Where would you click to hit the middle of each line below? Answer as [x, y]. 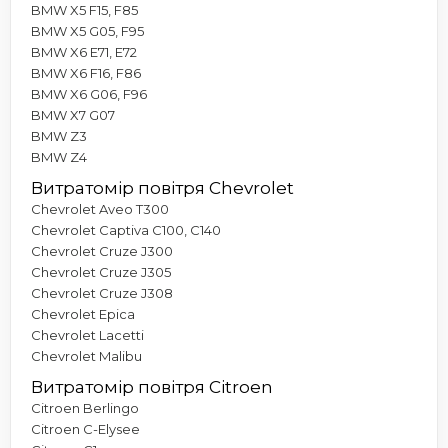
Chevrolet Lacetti [87, 334]
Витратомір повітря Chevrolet [162, 187]
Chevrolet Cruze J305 [101, 271]
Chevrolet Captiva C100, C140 [126, 229]
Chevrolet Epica [83, 313]
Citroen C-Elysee [85, 428]
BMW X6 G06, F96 [89, 93]
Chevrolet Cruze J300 [102, 250]
